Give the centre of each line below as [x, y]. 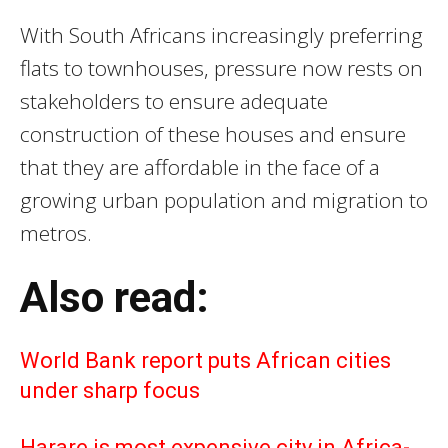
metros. [56, 233]
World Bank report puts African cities [205, 361]
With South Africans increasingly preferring [221, 35]
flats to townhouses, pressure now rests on [221, 68]
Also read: [114, 298]
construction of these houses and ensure [213, 134]
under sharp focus [110, 391]
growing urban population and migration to [224, 200]
